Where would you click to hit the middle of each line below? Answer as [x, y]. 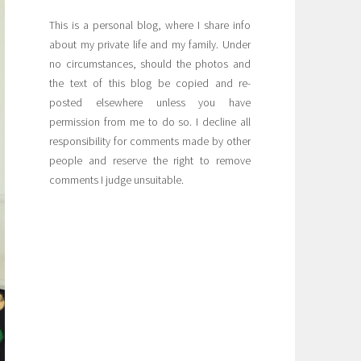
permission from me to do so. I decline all [150, 121]
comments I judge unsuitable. [116, 179]
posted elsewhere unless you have [150, 102]
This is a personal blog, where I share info [150, 25]
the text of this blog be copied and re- [150, 83]
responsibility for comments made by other [150, 141]
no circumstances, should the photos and [150, 63]
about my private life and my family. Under [150, 44]
